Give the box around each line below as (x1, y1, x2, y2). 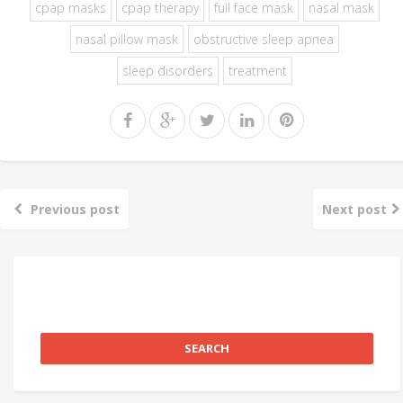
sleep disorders (122, 61, 213, 79)
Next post (322, 200, 388, 218)
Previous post (30, 200, 120, 218)
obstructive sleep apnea (193, 30, 334, 48)
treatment (228, 61, 287, 79)
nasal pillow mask (76, 30, 178, 48)
